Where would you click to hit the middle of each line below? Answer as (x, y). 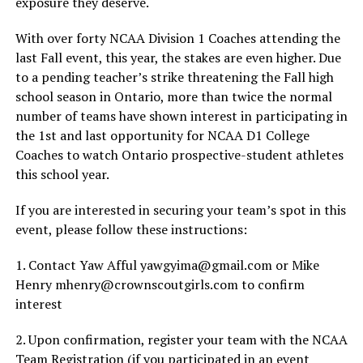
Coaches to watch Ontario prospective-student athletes (179, 155)
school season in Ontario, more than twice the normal (173, 96)
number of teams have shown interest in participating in (181, 116)
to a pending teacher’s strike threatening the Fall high (174, 77)
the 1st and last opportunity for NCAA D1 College (162, 135)
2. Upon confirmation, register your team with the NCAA (181, 340)
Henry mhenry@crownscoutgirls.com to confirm (160, 284)
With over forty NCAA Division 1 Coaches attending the (177, 38)
